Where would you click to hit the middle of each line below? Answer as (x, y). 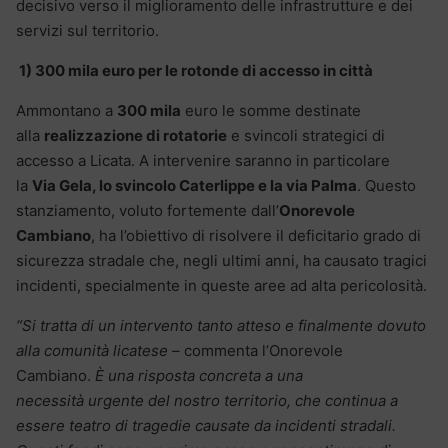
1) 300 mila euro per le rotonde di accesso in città (194, 71)
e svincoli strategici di (306, 136)
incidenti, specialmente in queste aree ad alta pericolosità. (221, 286)
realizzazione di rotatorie (135, 136)
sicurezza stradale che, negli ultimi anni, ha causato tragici (221, 261)
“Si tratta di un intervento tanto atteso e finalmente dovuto (221, 326)
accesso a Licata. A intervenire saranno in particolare (203, 161)
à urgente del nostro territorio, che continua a (237, 401)
